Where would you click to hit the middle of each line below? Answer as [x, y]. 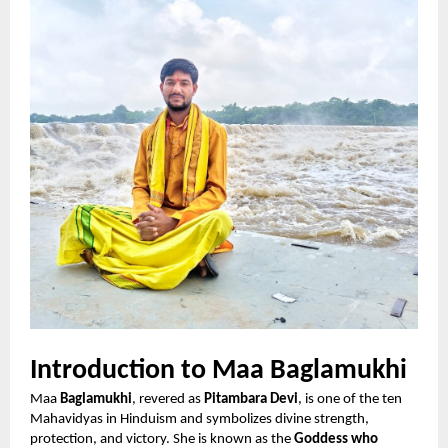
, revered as [168, 399]
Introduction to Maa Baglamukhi [218, 370]
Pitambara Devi [251, 399]
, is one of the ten [350, 399]
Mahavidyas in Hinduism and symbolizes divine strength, [199, 419]
